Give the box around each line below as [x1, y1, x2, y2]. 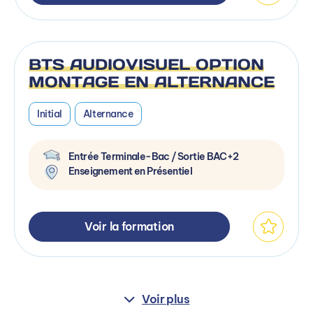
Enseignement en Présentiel [68, 164, 193, 177]
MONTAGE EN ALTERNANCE [29, 71, 275, 92]
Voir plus [142, 291, 190, 306]
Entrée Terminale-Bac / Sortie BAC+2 [68, 150, 239, 163]
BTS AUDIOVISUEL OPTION [29, 54, 264, 74]
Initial [37, 107, 62, 120]
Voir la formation [85, 219, 174, 233]
